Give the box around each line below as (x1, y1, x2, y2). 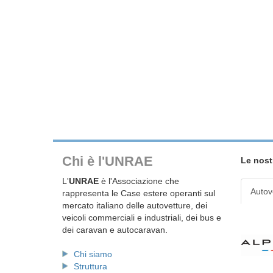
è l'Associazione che (99, 175, 179, 186)
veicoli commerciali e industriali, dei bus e (62, 212, 221, 222)
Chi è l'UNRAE (62, 153, 153, 169)
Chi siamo (74, 249, 112, 259)
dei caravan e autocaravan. (62, 224, 168, 235)
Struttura (74, 261, 107, 271)
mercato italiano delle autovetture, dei (62, 200, 207, 210)
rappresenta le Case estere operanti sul (62, 188, 215, 198)
